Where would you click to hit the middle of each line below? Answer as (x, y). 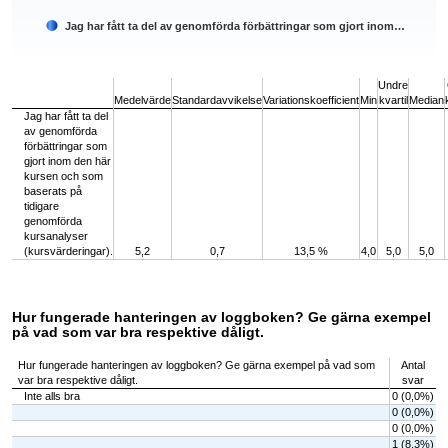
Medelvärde (142, 100)
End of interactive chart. (69, 64)
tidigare (41, 206)
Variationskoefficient (311, 100)
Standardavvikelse (217, 100)
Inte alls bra (52, 396)
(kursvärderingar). (68, 251)
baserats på (53, 191)
